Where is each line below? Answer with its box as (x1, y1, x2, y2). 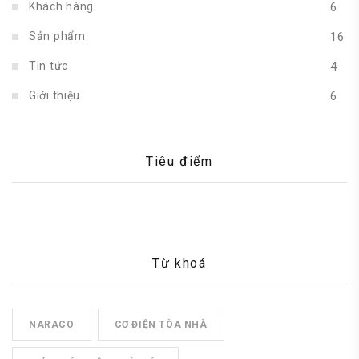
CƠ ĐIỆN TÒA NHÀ (114, 319, 208, 330)
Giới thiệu (29, 89, 80, 102)
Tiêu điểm (146, 154, 213, 169)
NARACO (29, 319, 75, 330)
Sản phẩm (29, 30, 86, 42)
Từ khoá (152, 256, 207, 271)
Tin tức (29, 59, 68, 72)
